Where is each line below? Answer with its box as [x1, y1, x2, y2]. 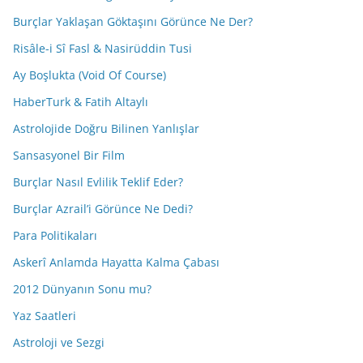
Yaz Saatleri [13, 307, 76, 323]
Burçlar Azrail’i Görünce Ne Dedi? [13, 200, 193, 216]
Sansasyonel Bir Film [13, 147, 125, 163]
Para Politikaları [13, 227, 97, 243]
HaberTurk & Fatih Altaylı [13, 93, 148, 109]
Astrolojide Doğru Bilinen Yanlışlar [13, 120, 199, 136]
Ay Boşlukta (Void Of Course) [13, 66, 166, 83]
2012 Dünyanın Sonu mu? [13, 280, 152, 297]
